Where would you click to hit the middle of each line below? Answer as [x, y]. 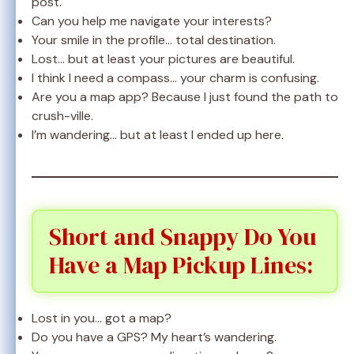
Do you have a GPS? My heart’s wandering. [154, 337]
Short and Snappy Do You [183, 236]
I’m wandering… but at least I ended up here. [158, 134]
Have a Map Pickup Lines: [181, 265]
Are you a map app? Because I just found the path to [185, 96]
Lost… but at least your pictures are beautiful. [163, 58]
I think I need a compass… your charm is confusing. [175, 77]
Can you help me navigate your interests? [152, 21]
